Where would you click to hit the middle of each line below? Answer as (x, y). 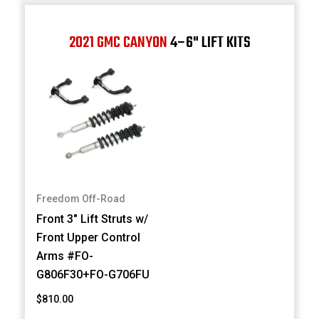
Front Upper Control (89, 238)
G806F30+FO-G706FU (93, 275)
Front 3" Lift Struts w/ (93, 219)
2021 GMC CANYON (118, 42)
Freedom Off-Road (81, 199)
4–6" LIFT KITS (209, 42)
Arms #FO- (65, 256)
